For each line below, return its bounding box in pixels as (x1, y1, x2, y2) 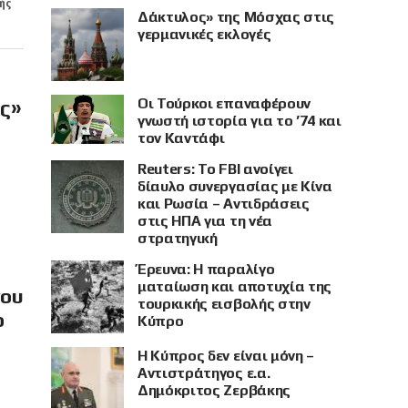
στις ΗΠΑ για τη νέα (138, 212, 272, 229)
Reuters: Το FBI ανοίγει (138, 160, 293, 178)
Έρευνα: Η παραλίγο (138, 260, 275, 278)
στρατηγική (138, 229, 218, 247)
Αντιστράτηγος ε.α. (138, 364, 270, 382)
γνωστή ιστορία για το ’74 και (138, 112, 342, 129)
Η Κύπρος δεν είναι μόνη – (138, 347, 314, 364)
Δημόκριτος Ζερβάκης (138, 382, 291, 399)
